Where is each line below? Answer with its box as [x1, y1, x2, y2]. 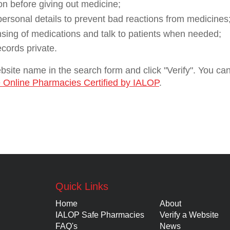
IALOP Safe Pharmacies [55, 210, 144, 219]
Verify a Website [160, 210, 219, 219]
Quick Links [55, 181, 108, 192]
